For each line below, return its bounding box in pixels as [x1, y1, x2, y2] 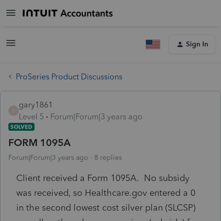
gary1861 [19, 100, 53, 110]
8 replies [94, 153, 122, 162]
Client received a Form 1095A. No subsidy [16, 172, 189, 184]
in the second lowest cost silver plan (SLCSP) [16, 202, 195, 213]
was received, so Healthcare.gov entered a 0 [16, 187, 195, 198]
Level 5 [19, 111, 44, 121]
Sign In [186, 40, 208, 48]
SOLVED [10, 123, 33, 130]
